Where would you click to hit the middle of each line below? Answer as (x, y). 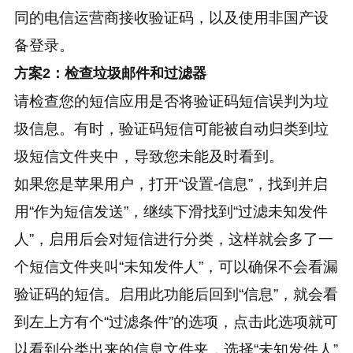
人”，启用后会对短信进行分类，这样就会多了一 (173, 240)
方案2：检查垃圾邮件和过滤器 (110, 74)
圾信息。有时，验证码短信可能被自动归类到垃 (171, 129)
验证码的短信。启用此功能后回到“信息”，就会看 (176, 295)
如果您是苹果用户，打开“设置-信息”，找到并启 (171, 184)
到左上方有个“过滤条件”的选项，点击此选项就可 (176, 322)
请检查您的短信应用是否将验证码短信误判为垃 (171, 102)
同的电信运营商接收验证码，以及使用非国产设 (171, 18)
